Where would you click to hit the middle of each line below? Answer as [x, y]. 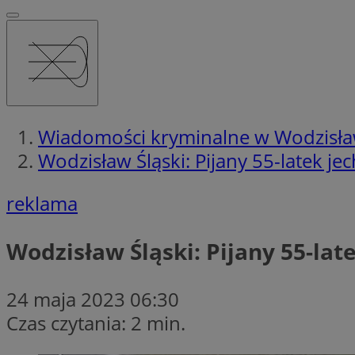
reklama [42, 203]
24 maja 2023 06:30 [93, 299]
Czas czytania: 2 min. [96, 323]
